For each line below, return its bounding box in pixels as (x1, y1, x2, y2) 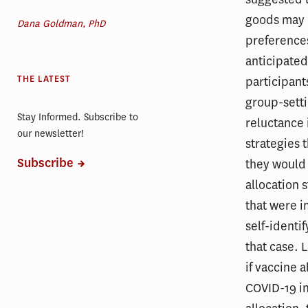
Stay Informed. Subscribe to (17, 110, 138, 124)
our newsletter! (17, 126, 84, 140)
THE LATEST (17, 73, 71, 85)
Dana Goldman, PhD (17, 16, 105, 30)
